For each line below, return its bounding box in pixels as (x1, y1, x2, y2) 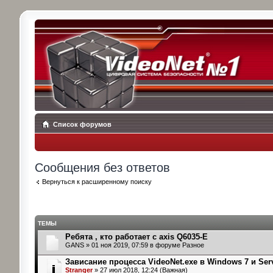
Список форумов (52, 121, 112, 128)
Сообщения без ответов (34, 161, 170, 174)
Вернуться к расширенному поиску (41, 178, 152, 185)
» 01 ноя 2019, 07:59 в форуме (83, 241, 182, 249)
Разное (182, 241, 204, 249)
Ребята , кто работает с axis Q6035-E (65, 232, 208, 241)
